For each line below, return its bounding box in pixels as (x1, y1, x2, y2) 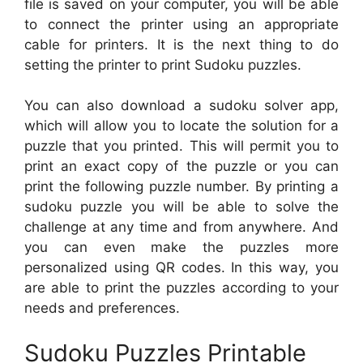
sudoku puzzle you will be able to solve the (24, 199, 339, 215)
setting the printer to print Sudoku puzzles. (24, 56, 301, 73)
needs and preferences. (24, 300, 180, 316)
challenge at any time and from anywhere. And (24, 219, 339, 235)
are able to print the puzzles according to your (24, 280, 339, 296)
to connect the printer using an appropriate (24, 15, 339, 32)
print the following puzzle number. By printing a (24, 178, 339, 194)
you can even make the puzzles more (24, 239, 339, 255)
